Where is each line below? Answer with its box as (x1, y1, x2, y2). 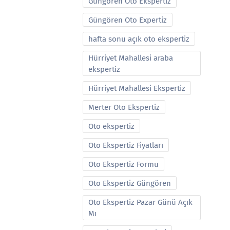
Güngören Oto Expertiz (88, 15, 167, 25)
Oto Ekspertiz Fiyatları (88, 141, 163, 150)
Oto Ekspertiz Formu (88, 160, 159, 169)
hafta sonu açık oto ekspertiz (88, 34, 189, 44)
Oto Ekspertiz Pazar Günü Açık (88, 198, 193, 207)
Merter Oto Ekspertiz (88, 103, 160, 112)
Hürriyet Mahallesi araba (88, 53, 173, 63)
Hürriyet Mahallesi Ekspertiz (88, 84, 185, 93)
